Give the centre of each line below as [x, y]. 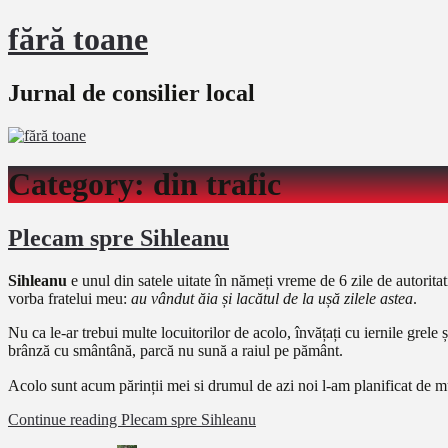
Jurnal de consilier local [131, 92]
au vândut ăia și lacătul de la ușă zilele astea [272, 298]
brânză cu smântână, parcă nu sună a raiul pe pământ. [175, 350]
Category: [80, 184]
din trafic [217, 184]
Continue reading [64, 419]
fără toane [78, 39]
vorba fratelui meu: [69, 298]
